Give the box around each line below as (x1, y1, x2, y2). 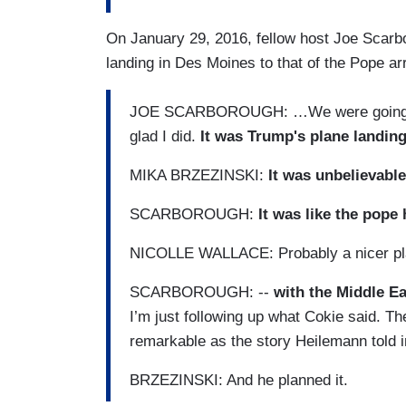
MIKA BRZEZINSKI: (130, 166, 268, 184)
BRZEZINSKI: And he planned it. (130, 371, 348, 389)
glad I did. (130, 127, 196, 145)
